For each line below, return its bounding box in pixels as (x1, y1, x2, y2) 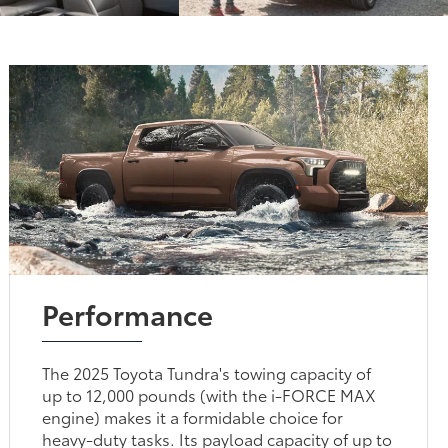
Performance (42, 292, 214, 333)
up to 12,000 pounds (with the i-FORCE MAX (42, 382, 377, 406)
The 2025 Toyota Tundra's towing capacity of (42, 360, 372, 384)
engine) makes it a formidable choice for (42, 404, 344, 428)
